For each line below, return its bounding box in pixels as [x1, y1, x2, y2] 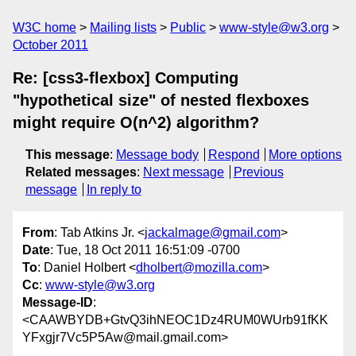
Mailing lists [90, 21, 157, 34]
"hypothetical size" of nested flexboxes [13, 91, 309, 109]
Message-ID [22, 296, 93, 310]
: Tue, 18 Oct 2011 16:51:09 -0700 [50, 243, 240, 257]
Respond [207, 148, 260, 161]
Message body [116, 148, 199, 161]
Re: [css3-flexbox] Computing [13, 69, 238, 87]
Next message [143, 165, 224, 179]
